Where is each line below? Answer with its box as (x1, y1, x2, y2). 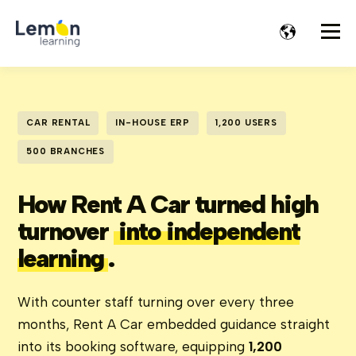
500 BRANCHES (26, 146, 105, 157)
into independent (118, 216, 300, 246)
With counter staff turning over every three (17, 294, 295, 310)
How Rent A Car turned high (17, 189, 319, 219)
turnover (17, 216, 114, 246)
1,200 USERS (215, 118, 277, 128)
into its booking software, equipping (17, 339, 250, 354)
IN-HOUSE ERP (115, 118, 190, 128)
